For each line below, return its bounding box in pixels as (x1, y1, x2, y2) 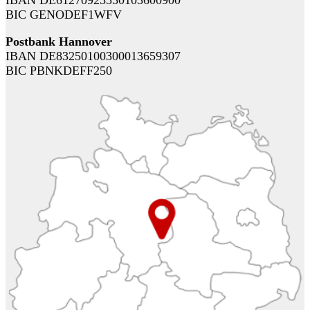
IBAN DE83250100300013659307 (6, 49, 181, 64)
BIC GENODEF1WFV (6, 8, 122, 22)
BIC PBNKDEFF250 (6, 64, 112, 78)
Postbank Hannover (6, 35, 112, 49)
